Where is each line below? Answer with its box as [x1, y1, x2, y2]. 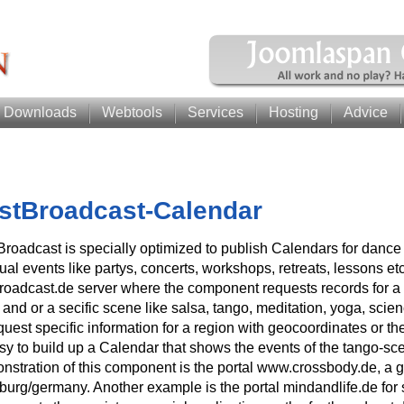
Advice [344, 105, 388, 120]
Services [188, 105, 243, 120]
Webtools [102, 105, 162, 120]
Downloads [4, 105, 77, 120]
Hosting [269, 105, 318, 120]
